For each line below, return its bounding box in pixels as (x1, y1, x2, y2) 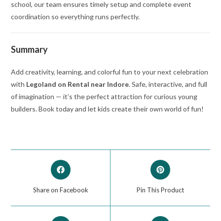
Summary (11, 44, 48, 55)
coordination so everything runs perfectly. (11, 12, 140, 21)
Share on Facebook (33, 186, 88, 194)
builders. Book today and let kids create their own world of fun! (11, 105, 204, 113)
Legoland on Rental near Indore (26, 80, 129, 89)
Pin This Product (136, 186, 184, 194)
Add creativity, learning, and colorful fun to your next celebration (11, 68, 209, 76)
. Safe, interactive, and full (129, 80, 208, 89)
